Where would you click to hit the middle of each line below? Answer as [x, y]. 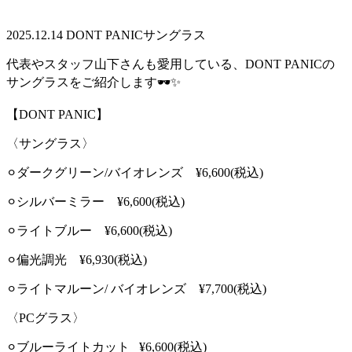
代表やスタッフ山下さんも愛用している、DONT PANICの [170, 64]
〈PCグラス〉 [46, 317]
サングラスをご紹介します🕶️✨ [93, 82]
